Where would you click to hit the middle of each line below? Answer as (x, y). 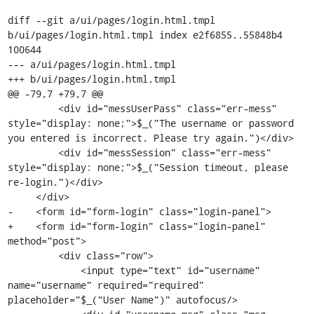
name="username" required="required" (105, 285)
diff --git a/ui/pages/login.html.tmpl (111, 20)
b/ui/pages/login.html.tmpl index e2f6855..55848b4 (145, 34)
